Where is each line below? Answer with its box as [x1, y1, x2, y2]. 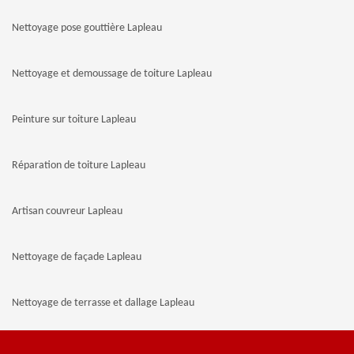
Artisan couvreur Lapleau [12, 205, 122, 217]
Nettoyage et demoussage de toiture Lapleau [12, 68, 212, 80]
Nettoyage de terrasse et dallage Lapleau [12, 297, 194, 309]
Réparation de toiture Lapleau [12, 160, 145, 171]
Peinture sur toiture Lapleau [12, 114, 136, 126]
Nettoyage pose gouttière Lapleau [12, 22, 162, 34]
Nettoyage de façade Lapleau [12, 251, 141, 263]
